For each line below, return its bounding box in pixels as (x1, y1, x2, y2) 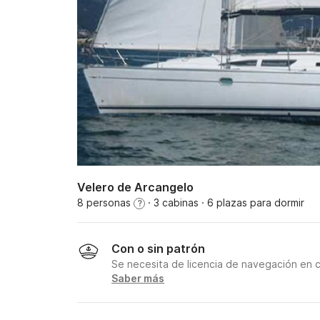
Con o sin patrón (111, 241, 205, 256)
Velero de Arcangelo (77, 180, 194, 194)
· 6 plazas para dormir (199, 196, 304, 209)
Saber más (111, 272, 164, 284)
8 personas (77, 196, 134, 209)
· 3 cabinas (145, 196, 199, 209)
